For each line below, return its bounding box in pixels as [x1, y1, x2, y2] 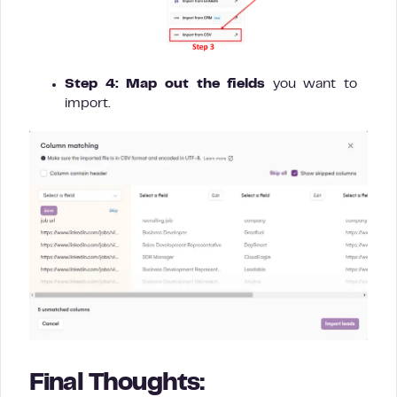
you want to [272, 78, 357, 91]
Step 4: [65, 78, 119, 91]
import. [65, 97, 111, 111]
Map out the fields [126, 78, 273, 91]
